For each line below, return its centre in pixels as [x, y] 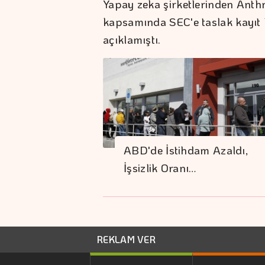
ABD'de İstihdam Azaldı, [186, 150]
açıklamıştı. [132, 39]
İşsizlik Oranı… [160, 168]
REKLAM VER [126, 239]
